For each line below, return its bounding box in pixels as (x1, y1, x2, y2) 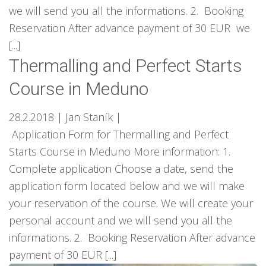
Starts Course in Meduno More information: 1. (9, 144, 230, 159)
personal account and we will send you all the (9, 213, 232, 227)
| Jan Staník (57, 110, 113, 124)
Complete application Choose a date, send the (9, 161, 233, 176)
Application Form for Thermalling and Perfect (9, 127, 229, 141)
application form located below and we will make (9, 179, 245, 193)
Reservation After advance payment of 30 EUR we (9, 21, 250, 35)
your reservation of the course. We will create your (9, 196, 253, 210)
